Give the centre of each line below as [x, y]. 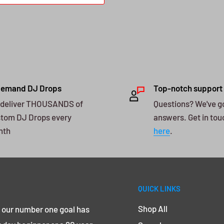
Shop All [153, 209]
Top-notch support [188, 88]
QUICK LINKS [159, 189]
